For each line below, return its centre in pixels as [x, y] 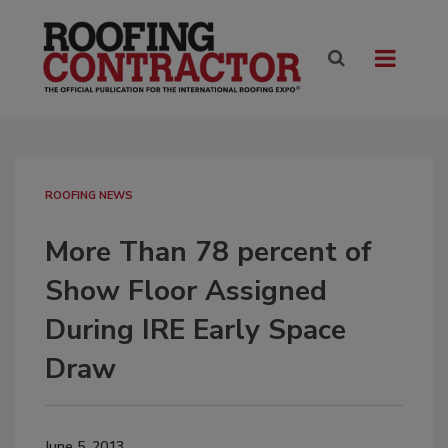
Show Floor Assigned [186, 291]
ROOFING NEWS [89, 196]
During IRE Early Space [195, 330]
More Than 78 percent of [208, 252]
